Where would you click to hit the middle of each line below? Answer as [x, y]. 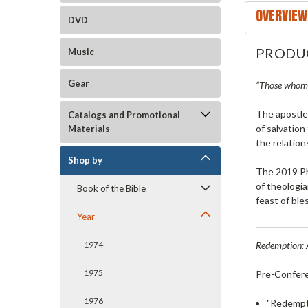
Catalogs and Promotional [124, 115]
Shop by [85, 160]
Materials [89, 129]
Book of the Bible [111, 188]
